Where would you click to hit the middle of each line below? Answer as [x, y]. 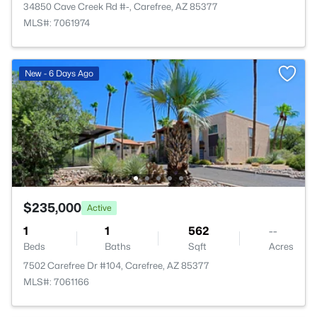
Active [99, 207]
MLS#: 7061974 [57, 23]
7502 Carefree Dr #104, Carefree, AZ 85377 [116, 265]
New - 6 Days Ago [59, 73]
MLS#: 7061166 [56, 282]
